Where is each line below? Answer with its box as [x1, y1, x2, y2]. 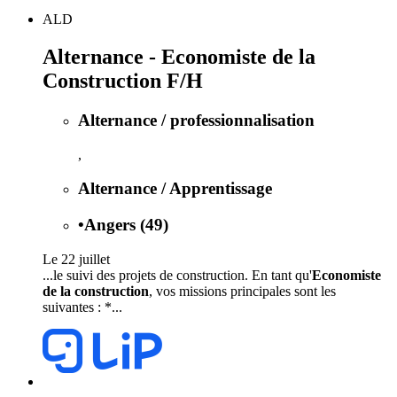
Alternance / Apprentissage [78, 179, 272, 198]
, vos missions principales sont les [149, 283, 336, 299]
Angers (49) [84, 215, 168, 235]
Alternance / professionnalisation [78, 110, 315, 129]
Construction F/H [43, 68, 203, 92]
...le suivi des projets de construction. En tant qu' [43, 267, 312, 283]
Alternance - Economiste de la [43, 44, 315, 68]
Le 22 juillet [43, 251, 110, 267]
